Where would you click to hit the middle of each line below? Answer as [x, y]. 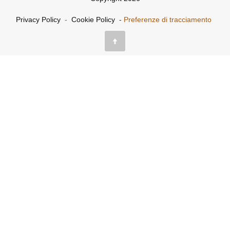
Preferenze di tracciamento [168, 19]
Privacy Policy [38, 19]
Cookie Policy [93, 19]
